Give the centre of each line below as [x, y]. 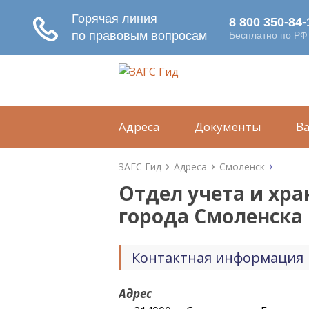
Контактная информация [218, 258]
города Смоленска [211, 216]
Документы [228, 127]
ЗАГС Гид [140, 167]
